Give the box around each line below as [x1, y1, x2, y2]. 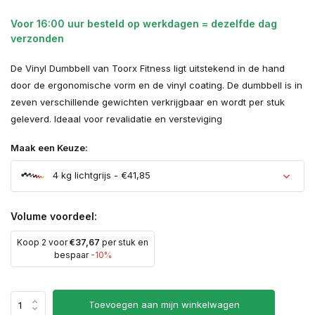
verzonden [11, 32, 64, 44]
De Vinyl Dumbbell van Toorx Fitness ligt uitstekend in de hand [11, 63, 285, 74]
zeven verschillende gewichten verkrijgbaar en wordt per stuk [11, 96, 285, 108]
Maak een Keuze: [11, 142, 88, 153]
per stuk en [100, 237, 148, 247]
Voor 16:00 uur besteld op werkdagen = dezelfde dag [11, 18, 277, 30]
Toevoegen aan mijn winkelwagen [88, 299, 240, 310]
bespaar [53, 250, 91, 260]
